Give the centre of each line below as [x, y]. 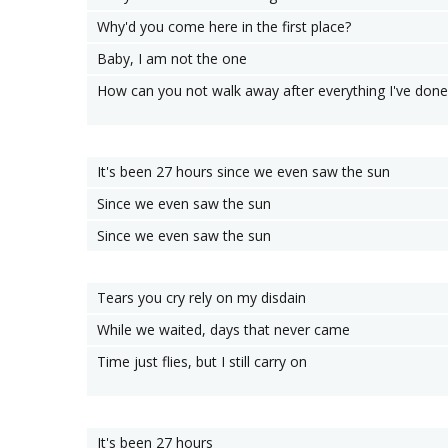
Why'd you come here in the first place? [224, 26]
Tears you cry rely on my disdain [201, 297]
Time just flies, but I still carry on [202, 361]
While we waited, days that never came [223, 329]
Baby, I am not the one [172, 58]
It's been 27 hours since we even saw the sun [243, 171]
